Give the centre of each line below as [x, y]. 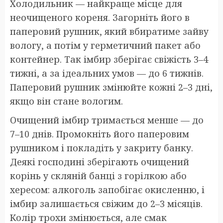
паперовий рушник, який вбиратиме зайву [109, 32]
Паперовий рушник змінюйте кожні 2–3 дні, [111, 87]
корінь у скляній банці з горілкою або [98, 176]
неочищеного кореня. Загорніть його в [100, 18]
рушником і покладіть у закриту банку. [102, 148]
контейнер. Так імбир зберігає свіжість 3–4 [109, 59]
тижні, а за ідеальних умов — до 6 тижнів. [107, 73]
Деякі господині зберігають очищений [100, 162]
